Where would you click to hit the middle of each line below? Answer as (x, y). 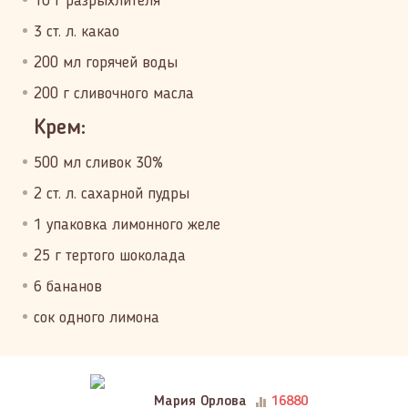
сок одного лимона (97, 318)
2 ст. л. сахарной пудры (112, 194)
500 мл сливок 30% (98, 163)
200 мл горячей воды (106, 63)
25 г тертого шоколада (110, 256)
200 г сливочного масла (114, 94)
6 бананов (68, 287)
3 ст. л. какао (76, 32)
